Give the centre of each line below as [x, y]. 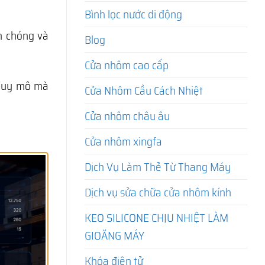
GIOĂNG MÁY [114, 236]
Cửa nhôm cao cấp [127, 65]
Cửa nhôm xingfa [123, 142]
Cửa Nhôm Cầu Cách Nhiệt [144, 91]
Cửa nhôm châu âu [127, 116]
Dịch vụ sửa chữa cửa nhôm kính [158, 193]
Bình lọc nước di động [133, 14]
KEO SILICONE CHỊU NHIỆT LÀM [156, 218]
